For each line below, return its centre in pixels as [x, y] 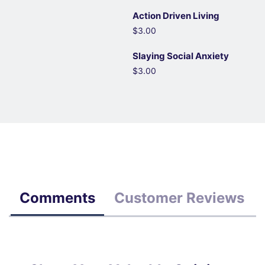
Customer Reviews [179, 198]
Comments [57, 198]
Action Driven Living [176, 16]
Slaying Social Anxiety [181, 56]
